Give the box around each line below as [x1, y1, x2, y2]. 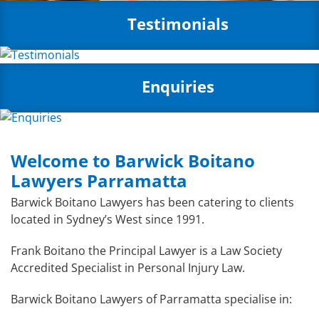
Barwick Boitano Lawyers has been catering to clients [11, 194, 294, 210]
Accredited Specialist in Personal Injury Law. [11, 259, 245, 276]
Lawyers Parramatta [11, 168, 187, 192]
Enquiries [142, 75, 214, 97]
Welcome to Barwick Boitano [11, 148, 255, 172]
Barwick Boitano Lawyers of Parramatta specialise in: [11, 291, 292, 307]
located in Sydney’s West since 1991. [11, 211, 204, 227]
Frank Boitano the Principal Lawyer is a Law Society [11, 242, 282, 258]
